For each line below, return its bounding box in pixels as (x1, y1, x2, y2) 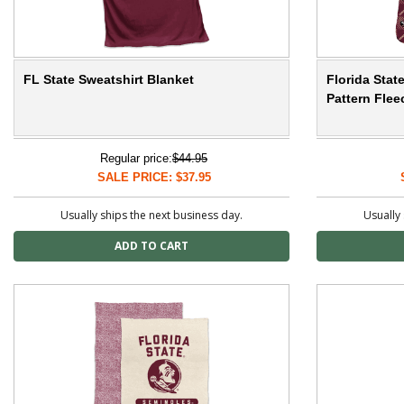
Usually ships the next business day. (60, 207, 243, 224)
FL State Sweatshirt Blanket (23, 72, 194, 87)
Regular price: (100, 151, 172, 166)
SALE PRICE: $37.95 (96, 170, 211, 185)
